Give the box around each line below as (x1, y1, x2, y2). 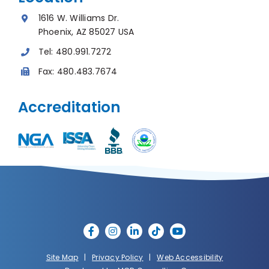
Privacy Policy (92, 252, 144, 263)
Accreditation (17, 97, 121, 118)
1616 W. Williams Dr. (38, 11, 119, 24)
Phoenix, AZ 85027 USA (38, 25, 134, 38)
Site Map (46, 252, 79, 263)
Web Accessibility (157, 252, 223, 263)
